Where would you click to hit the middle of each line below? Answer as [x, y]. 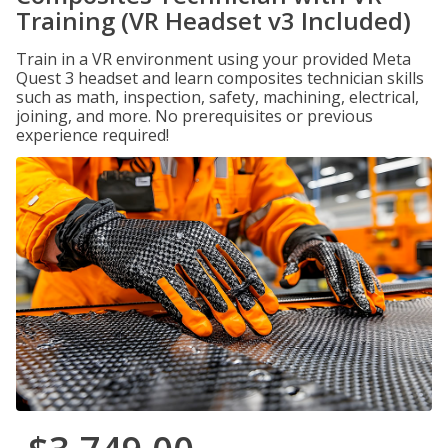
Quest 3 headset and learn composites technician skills [220, 78]
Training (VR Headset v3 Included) [213, 20]
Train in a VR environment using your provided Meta [213, 59]
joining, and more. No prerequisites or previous [194, 116]
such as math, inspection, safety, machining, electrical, [217, 97]
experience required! [92, 135]
